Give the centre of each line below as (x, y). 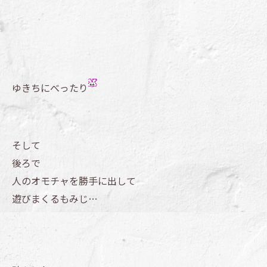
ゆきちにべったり (50, 88)
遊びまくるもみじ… (55, 199)
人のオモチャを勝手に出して (74, 181)
